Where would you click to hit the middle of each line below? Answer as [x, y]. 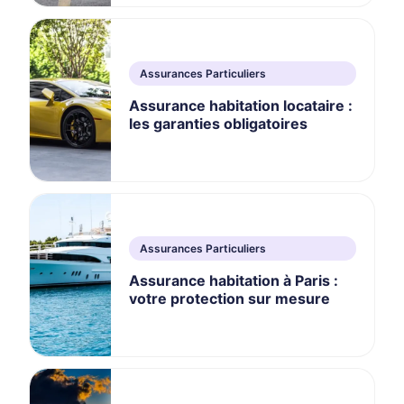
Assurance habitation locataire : [241, 105]
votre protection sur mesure [230, 298]
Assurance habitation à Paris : [234, 280]
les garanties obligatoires [218, 123]
